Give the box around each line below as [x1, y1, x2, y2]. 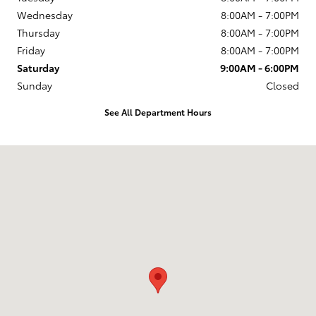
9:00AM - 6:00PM [220, 60, 299, 75]
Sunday [17, 78, 52, 92]
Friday [17, 42, 45, 57]
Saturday [17, 60, 59, 75]
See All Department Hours [104, 105, 212, 118]
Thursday [17, 25, 60, 39]
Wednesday [17, 7, 73, 22]
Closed [266, 78, 299, 92]
